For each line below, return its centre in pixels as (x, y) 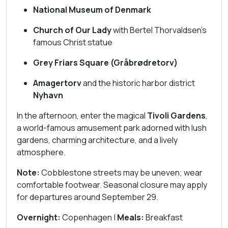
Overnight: (39, 217)
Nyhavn (48, 95)
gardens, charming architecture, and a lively (97, 140)
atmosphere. (41, 152)
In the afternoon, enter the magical (82, 116)
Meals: (131, 217)
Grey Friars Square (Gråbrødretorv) (105, 63)
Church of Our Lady (72, 30)
